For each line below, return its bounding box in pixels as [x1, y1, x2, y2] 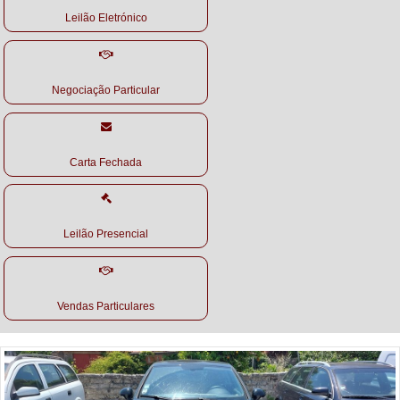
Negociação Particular [52, 83, 161, 96]
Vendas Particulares [57, 300, 155, 313]
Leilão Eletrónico [64, 12, 147, 25]
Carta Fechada [70, 155, 143, 169]
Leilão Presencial [63, 228, 149, 241]
